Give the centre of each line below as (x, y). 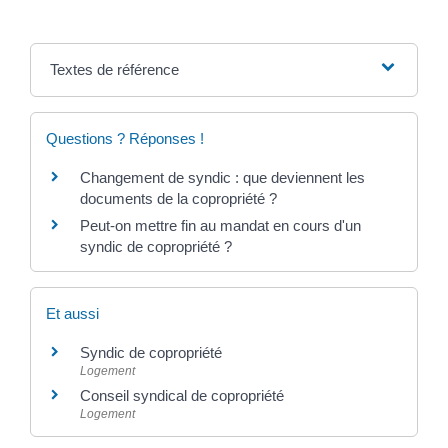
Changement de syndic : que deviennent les (222, 177)
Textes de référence (114, 69)
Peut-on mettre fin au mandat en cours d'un (220, 225)
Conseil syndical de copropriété (182, 396)
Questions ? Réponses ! (125, 138)
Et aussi (72, 314)
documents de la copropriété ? (178, 198)
